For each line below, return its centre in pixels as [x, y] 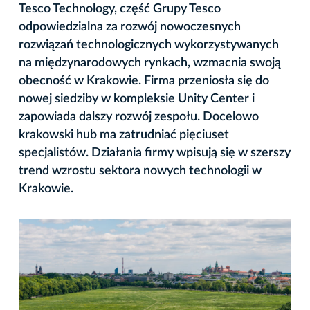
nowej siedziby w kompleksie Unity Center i [137, 99]
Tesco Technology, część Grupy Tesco [120, 9]
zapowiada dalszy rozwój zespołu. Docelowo [139, 117]
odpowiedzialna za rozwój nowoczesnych [130, 27]
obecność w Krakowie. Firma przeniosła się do [144, 81]
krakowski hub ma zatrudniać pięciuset [124, 135]
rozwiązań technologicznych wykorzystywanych [149, 45]
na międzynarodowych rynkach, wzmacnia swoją [150, 63]
